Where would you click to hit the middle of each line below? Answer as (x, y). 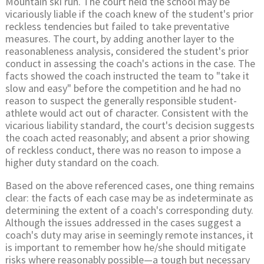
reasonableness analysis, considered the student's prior (127, 51)
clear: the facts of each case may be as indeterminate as (129, 197)
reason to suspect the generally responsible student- (121, 100)
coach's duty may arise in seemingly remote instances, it (129, 235)
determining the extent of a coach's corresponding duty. (129, 210)
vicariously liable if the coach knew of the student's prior (129, 14)
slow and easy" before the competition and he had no (123, 88)
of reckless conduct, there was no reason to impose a (123, 150)
